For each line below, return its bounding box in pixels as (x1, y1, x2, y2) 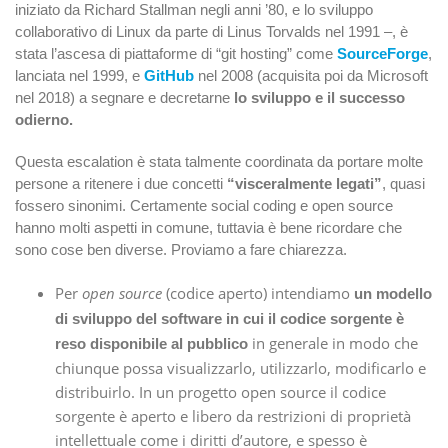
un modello (354, 285, 432, 303)
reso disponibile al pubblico (55, 335, 248, 353)
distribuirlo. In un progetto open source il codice (55, 382, 386, 403)
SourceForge (337, 45, 428, 63)
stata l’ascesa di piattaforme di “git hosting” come (15, 45, 337, 63)
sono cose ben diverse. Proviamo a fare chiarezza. (15, 241, 347, 259)
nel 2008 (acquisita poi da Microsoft (194, 67, 428, 85)
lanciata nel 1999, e (15, 67, 144, 85)
